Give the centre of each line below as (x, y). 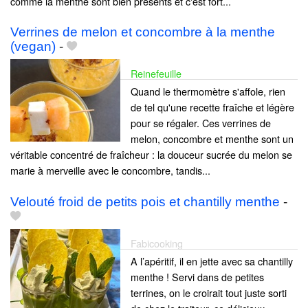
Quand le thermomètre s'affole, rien (208, 91)
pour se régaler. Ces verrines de (201, 123)
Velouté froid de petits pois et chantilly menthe (145, 201)
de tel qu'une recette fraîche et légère (212, 107)
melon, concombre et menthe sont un (212, 139)
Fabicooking (157, 243)
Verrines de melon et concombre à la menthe (143, 32)
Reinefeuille (156, 74)
